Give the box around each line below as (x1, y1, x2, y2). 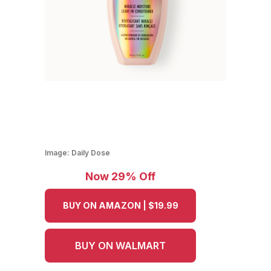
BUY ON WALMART (75, 240, 166, 252)
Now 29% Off (85, 170, 155, 183)
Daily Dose (71, 148, 110, 158)
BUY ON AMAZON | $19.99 (62, 200, 178, 211)
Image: (45, 148, 71, 158)
